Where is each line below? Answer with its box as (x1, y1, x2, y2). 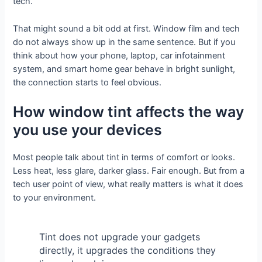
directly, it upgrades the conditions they (39, 244, 216, 257)
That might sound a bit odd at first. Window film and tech (13, 23, 240, 34)
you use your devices (13, 121, 163, 139)
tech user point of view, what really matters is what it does (13, 179, 244, 190)
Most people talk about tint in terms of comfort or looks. (13, 152, 236, 163)
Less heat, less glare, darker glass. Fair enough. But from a (13, 166, 245, 177)
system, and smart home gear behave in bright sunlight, (13, 63, 236, 74)
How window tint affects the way (13, 103, 244, 121)
